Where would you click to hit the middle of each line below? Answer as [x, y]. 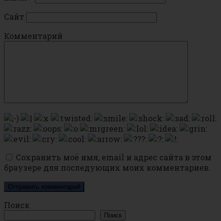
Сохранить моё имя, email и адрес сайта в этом [114, 157]
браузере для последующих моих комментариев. [107, 168]
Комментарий [33, 36]
